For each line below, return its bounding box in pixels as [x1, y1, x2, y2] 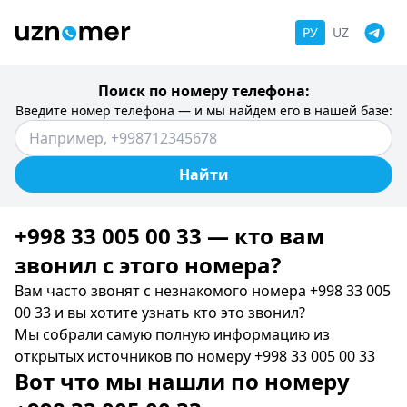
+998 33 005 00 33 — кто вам [15, 221, 324, 251]
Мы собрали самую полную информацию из [15, 324, 330, 344]
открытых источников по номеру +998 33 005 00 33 [15, 346, 375, 366]
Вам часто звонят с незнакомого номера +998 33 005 [15, 281, 391, 301]
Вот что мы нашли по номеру [15, 366, 350, 396]
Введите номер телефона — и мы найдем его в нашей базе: [15, 102, 392, 119]
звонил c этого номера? [15, 250, 281, 280]
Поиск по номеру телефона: [97, 81, 310, 101]
